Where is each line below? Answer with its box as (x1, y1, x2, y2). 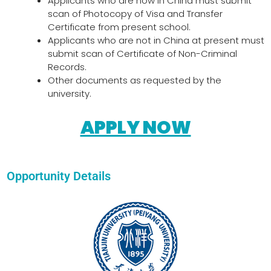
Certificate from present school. (47, 21, 191, 34)
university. (47, 87, 91, 100)
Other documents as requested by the (47, 74, 221, 87)
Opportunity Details (7, 168, 111, 183)
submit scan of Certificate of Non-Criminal (47, 47, 237, 60)
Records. (47, 60, 87, 74)
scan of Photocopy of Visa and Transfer (47, 7, 223, 21)
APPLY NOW (80, 114, 191, 140)
